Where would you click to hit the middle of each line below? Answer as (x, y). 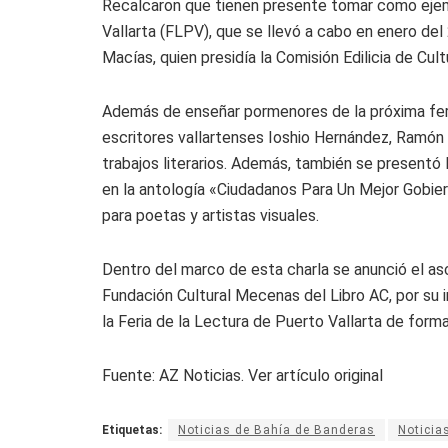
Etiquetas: (132, 429)
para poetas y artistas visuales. (210, 215)
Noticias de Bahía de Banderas (276, 429)
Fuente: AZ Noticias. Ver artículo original (242, 375)
